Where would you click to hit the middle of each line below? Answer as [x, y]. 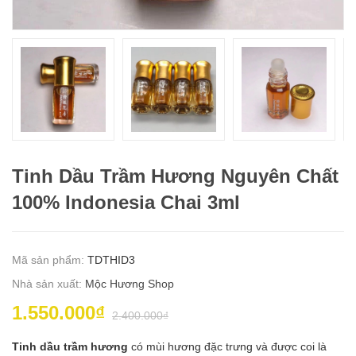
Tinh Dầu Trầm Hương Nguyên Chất [175, 176]
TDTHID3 [111, 259]
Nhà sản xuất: [48, 283]
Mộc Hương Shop [130, 283]
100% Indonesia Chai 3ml [126, 202]
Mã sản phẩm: [50, 259]
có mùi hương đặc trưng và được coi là [229, 346]
